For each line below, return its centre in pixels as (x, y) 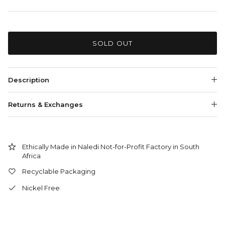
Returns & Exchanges (45, 105)
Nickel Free (41, 188)
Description (29, 80)
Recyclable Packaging (59, 172)
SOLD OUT (113, 43)
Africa (31, 156)
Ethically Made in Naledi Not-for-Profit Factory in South (111, 147)
